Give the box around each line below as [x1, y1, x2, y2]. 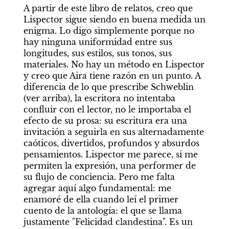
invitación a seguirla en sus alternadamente [23, 126, 204, 137]
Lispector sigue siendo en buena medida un [23, 14, 205, 25]
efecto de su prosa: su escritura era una [23, 115, 187, 126]
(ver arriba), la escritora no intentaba [23, 93, 175, 103]
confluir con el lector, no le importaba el [23, 104, 191, 114]
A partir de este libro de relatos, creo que [23, 3, 193, 13]
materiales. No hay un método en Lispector [23, 59, 204, 70]
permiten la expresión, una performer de [23, 160, 196, 171]
